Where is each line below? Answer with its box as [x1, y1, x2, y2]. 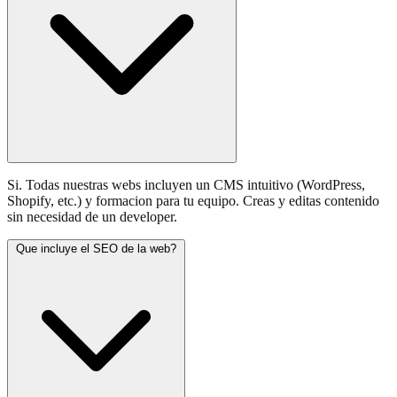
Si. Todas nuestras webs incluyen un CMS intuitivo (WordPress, [7, 176, 365, 192]
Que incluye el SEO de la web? [16, 241, 176, 255]
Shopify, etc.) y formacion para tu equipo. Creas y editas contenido [7, 192, 379, 208]
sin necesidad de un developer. [7, 208, 177, 224]
